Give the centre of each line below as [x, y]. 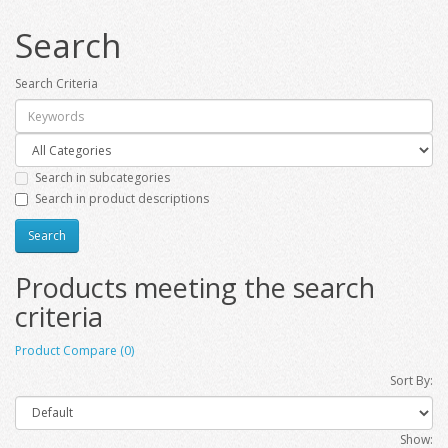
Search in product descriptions [122, 198]
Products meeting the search [195, 287]
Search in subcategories [102, 177]
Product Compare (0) [74, 350]
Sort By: [411, 380]
